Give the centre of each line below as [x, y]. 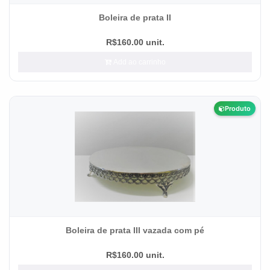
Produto [238, 108]
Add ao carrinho [138, 62]
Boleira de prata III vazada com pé [135, 230]
